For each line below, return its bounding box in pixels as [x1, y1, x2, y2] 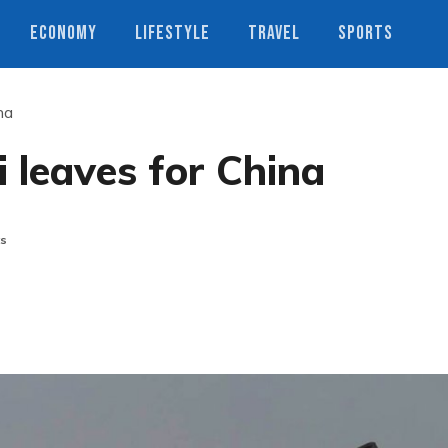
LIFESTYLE [135, 22, 210, 45]
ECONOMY [30, 22, 97, 45]
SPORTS [338, 22, 393, 45]
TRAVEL [248, 22, 300, 45]
